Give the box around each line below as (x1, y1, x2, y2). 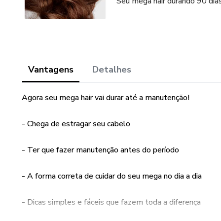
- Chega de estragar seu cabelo (22, 118, 130, 129)
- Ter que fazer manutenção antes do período (22, 145, 179, 155)
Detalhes (92, 64, 131, 75)
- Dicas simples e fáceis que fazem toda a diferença (22, 197, 201, 208)
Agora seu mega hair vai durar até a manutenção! (22, 92, 189, 103)
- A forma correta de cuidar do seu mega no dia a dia (22, 171, 202, 182)
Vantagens (28, 64, 74, 75)
